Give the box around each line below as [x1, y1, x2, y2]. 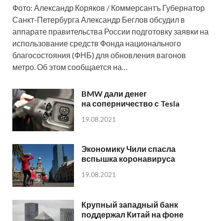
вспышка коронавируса [81, 154, 175, 164]
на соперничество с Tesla [81, 99, 180, 109]
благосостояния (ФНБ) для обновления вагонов [12, 50, 186, 60]
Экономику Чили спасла [81, 144, 176, 154]
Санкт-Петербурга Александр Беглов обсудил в [12, 15, 185, 25]
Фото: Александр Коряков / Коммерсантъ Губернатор [12, 3, 205, 13]
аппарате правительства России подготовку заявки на [12, 27, 209, 37]
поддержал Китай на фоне [81, 209, 184, 219]
